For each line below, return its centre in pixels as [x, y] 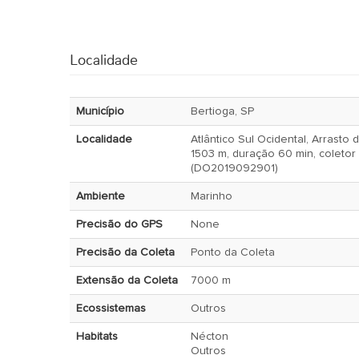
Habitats [97, 337]
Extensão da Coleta [127, 280]
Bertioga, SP [222, 111]
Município [100, 111]
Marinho [212, 196]
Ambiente [101, 196]
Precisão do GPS [119, 224]
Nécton [210, 337]
